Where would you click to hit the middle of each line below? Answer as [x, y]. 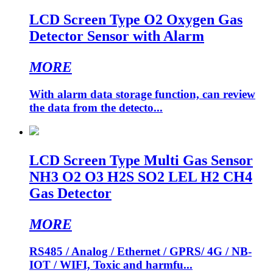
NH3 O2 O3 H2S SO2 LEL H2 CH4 [141, 177]
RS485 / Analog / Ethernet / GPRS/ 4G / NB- [140, 252]
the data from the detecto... [96, 107]
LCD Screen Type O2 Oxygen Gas [136, 19]
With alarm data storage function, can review [142, 94]
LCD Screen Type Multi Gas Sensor [141, 161]
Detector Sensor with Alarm [117, 36]
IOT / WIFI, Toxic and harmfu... [111, 265]
